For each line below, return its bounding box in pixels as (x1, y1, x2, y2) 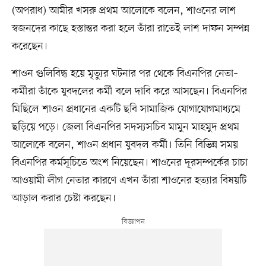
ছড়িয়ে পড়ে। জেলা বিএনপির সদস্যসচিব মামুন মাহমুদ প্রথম (11, 119, 239, 134)
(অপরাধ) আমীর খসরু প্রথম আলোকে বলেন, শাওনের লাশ (11, 3, 236, 18)
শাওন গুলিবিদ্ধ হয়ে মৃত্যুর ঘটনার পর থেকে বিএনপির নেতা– (11, 66, 238, 81)
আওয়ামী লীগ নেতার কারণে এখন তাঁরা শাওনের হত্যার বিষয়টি (11, 173, 246, 188)
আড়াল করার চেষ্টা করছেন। (11, 191, 116, 205)
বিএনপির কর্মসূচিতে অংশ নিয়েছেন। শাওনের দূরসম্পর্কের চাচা (11, 155, 248, 170)
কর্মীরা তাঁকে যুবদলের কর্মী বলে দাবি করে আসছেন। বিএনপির (11, 84, 247, 99)
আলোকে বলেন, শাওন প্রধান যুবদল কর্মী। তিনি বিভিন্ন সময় (11, 137, 238, 152)
